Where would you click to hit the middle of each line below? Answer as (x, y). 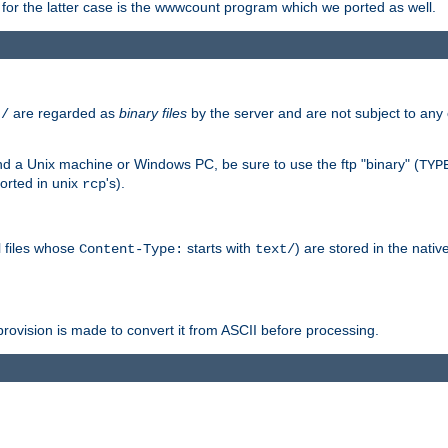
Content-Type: (131, 248)
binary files (153, 113)
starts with (219, 247)
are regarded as (64, 113)
